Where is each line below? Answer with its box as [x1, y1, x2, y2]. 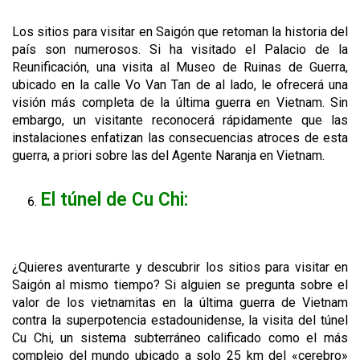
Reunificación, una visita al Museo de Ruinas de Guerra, [12, 59, 348, 76]
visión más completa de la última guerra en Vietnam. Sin [12, 95, 348, 111]
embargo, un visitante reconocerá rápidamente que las [12, 112, 348, 129]
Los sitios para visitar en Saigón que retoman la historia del [12, 24, 348, 40]
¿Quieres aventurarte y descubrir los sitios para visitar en [12, 260, 348, 276]
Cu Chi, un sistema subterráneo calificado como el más [12, 330, 348, 346]
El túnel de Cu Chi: [40, 189, 188, 211]
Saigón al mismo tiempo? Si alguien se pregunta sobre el [12, 277, 348, 293]
